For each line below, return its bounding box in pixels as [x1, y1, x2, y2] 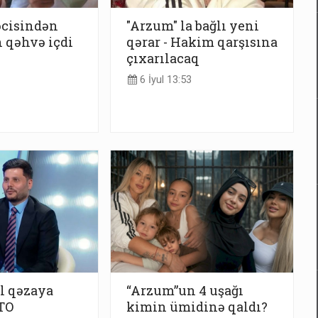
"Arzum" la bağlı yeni [126, 16, 259, 34]
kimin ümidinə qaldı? [126, 298, 268, 316]
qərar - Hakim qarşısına [126, 33, 278, 50]
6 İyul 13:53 [137, 74, 192, 87]
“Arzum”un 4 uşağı [126, 282, 243, 300]
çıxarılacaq [126, 49, 199, 67]
